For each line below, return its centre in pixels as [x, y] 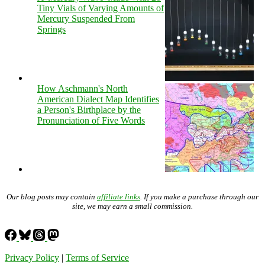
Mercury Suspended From [86, 18]
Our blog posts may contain [52, 196]
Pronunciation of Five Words [91, 120]
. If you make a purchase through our [199, 196]
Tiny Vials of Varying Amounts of [101, 8]
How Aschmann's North [83, 88]
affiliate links [119, 196]
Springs [51, 29]
